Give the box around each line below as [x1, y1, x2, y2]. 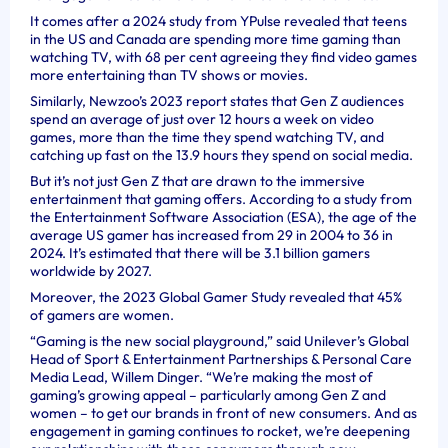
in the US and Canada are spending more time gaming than [30, 30, 401, 48]
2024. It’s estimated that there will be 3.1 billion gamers [30, 244, 370, 262]
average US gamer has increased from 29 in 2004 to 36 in [30, 226, 393, 244]
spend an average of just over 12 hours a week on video [30, 110, 374, 128]
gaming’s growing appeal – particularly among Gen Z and [30, 386, 386, 404]
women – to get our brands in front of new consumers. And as [30, 404, 417, 422]
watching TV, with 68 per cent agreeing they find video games [30, 48, 417, 66]
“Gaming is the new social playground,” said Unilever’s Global [30, 332, 409, 350]
